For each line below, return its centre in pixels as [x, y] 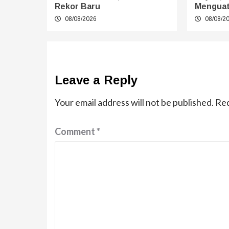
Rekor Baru [77, 6]
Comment [76, 131]
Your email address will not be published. [134, 102]
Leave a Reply [96, 80]
